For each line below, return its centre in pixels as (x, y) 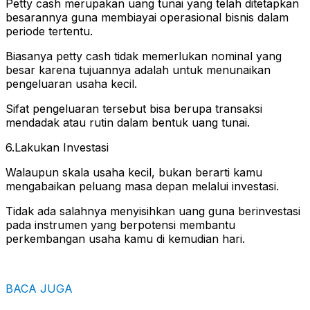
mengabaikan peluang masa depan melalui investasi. (142, 186)
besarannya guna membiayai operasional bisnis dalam (147, 17)
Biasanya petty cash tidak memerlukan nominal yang (144, 56)
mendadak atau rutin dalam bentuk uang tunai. (128, 122)
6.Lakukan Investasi (57, 147)
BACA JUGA (39, 288)
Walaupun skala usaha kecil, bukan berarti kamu (134, 172)
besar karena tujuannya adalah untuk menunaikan (138, 70)
